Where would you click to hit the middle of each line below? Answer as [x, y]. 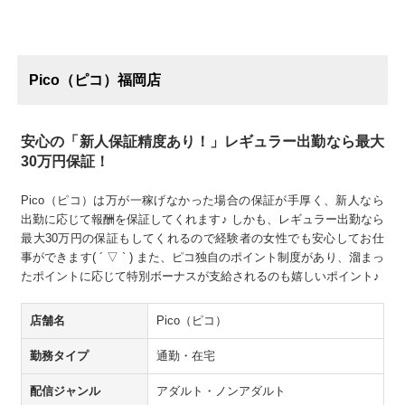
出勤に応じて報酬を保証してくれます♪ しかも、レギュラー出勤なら [202, 220]
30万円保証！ [66, 161]
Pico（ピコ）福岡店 [95, 80]
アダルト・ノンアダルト [221, 391]
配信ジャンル [66, 391]
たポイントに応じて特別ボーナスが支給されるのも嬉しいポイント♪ [201, 277]
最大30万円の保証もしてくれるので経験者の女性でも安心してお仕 [202, 239]
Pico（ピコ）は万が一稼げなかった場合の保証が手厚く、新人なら [202, 201]
